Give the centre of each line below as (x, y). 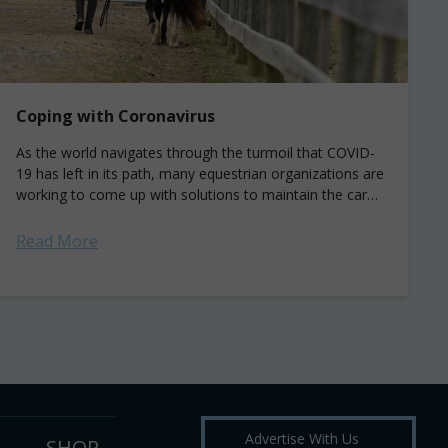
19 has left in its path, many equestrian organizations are (200, 173)
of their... (44, 215)
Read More (57, 241)
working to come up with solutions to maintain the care (195, 194)
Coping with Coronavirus (115, 116)
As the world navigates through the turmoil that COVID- (195, 152)
